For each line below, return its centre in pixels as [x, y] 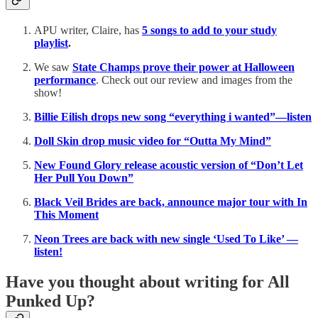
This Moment [66, 215]
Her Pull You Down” [84, 178]
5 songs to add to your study [209, 31]
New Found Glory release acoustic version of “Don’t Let [169, 165]
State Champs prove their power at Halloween [183, 67]
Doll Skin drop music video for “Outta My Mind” [153, 141]
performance [65, 80]
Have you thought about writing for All [148, 282]
